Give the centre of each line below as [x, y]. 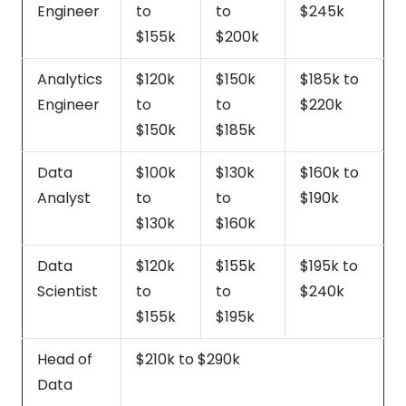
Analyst [64, 198]
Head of [65, 359]
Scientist [68, 291]
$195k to [329, 266]
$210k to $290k [188, 359]
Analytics [70, 79]
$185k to [329, 79]
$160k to [329, 172]
